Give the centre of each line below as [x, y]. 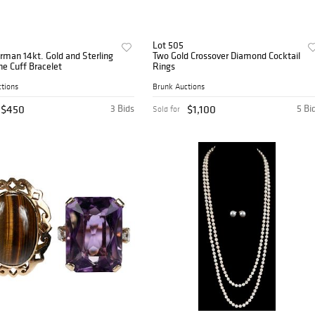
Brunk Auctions [179, 87]
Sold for [167, 109]
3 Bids [123, 109]
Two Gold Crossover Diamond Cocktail [227, 56]
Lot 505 [168, 45]
